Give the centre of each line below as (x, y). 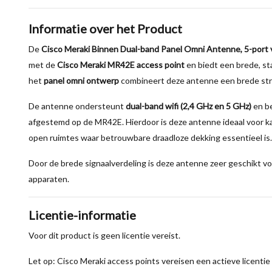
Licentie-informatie (82, 215)
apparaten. (49, 179)
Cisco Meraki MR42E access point (121, 65)
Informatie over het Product (105, 29)
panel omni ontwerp (81, 80)
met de (43, 65)
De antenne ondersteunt (77, 106)
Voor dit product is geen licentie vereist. (104, 235)
